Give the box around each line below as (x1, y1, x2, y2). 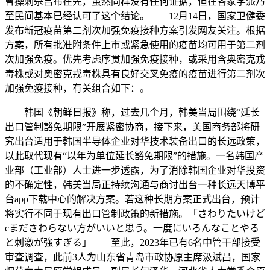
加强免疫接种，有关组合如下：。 (5, 83, 149, 93)
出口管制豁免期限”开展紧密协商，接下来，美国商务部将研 (5, 121, 260, 132)
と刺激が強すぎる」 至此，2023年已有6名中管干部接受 (5, 237, 260, 248)
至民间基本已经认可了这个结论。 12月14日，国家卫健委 (5, 10, 265, 21)
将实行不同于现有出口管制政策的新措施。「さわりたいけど (5, 208, 265, 219)
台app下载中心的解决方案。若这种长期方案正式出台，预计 (5, 193, 260, 204)
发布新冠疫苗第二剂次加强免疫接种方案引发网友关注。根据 (5, 25, 265, 36)
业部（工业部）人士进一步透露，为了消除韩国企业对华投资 (5, 165, 265, 175)
